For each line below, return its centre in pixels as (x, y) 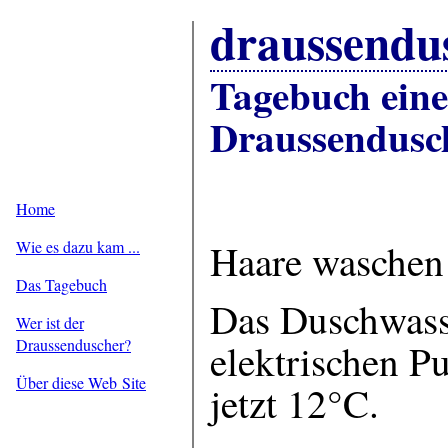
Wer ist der (50, 323)
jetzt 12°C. (294, 403)
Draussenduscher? (73, 345)
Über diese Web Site (81, 383)
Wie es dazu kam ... (78, 247)
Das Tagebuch (61, 285)
